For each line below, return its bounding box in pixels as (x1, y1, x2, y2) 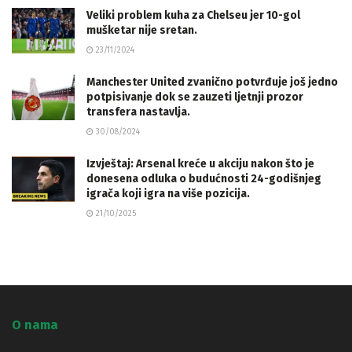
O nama (12, 317, 58, 333)
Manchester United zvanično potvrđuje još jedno (86, 75, 338, 90)
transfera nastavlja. (86, 105, 190, 119)
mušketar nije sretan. (86, 24, 197, 38)
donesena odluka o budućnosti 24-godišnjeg (86, 172, 321, 186)
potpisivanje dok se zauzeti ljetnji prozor (86, 90, 303, 104)
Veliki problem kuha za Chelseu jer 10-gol (86, 9, 300, 23)
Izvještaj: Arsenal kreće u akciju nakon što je (86, 157, 314, 171)
